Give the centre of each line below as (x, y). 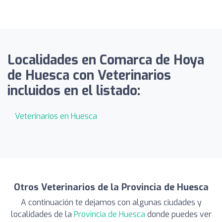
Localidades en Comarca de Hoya (106, 60)
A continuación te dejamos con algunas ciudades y (111, 202)
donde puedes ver (178, 214)
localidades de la (42, 214)
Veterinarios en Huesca (56, 116)
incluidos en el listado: (74, 91)
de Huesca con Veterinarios (89, 75)
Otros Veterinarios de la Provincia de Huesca (111, 187)
